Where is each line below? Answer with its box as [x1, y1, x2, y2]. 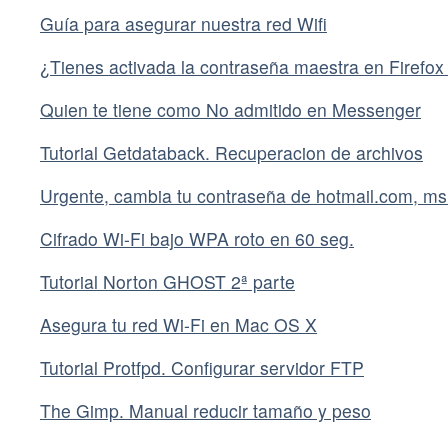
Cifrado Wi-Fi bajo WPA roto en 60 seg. [40, 226, 354, 252]
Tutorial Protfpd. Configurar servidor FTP [40, 355, 364, 381]
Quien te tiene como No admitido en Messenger [40, 97, 421, 123]
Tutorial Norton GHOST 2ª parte [40, 269, 295, 295]
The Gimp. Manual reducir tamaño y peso [40, 398, 371, 424]
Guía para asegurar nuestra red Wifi [40, 11, 327, 37]
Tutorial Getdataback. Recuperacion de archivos [40, 140, 423, 166]
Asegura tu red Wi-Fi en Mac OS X [40, 312, 317, 338]
